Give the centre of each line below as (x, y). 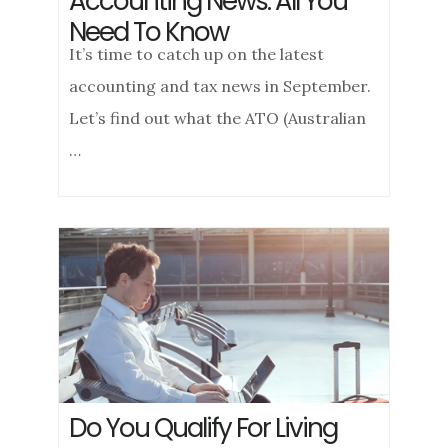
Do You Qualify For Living (203, 428)
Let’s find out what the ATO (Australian (218, 118)
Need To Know (149, 32)
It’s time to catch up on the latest (197, 54)
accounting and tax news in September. (220, 86)
